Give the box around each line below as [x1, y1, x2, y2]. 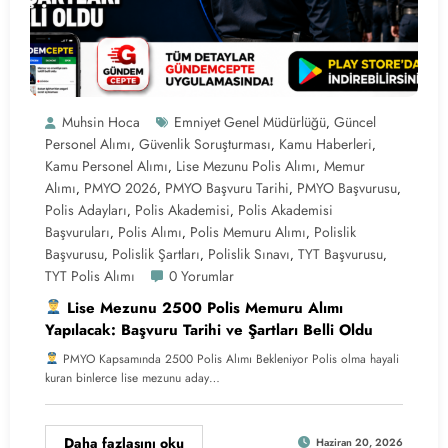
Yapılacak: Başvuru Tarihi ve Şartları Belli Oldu [45, 318, 373, 341]
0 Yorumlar [169, 265, 234, 286]
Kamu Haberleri [279, 133, 372, 154]
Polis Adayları [45, 199, 127, 220]
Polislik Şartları [112, 243, 200, 264]
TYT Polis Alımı [45, 265, 135, 286]
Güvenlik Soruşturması [139, 133, 271, 154]
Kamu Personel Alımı [45, 155, 168, 176]
